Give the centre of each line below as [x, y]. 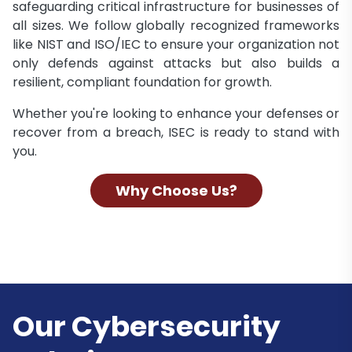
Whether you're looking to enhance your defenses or [176, 113]
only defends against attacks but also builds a [176, 63]
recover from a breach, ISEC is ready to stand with [176, 132]
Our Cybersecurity [147, 326]
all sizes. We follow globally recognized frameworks [176, 25]
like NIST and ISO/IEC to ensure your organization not [176, 44]
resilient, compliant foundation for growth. [142, 82]
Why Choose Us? [176, 190]
